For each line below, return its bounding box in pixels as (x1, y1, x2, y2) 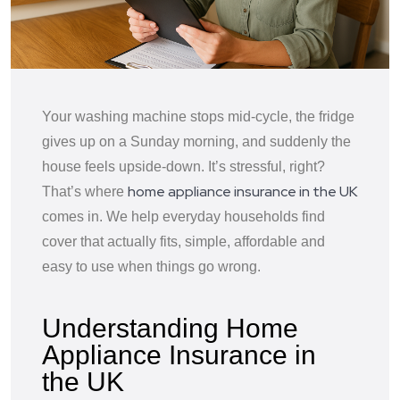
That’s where (42, 183, 128, 199)
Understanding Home (42, 312, 298, 343)
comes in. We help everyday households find (42, 208, 325, 224)
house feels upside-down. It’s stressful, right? (42, 158, 325, 174)
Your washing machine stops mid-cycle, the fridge (42, 108, 354, 124)
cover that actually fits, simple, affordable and (42, 233, 325, 249)
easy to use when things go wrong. (42, 258, 261, 274)
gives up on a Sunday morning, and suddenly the (42, 133, 351, 149)
